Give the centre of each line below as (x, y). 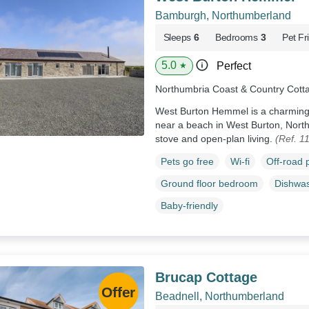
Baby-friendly (189, 205)
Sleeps (177, 37)
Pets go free (187, 161)
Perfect (233, 66)
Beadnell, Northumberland (219, 296)
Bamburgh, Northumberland (223, 15)
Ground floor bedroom (209, 183)
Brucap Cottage (206, 277)
